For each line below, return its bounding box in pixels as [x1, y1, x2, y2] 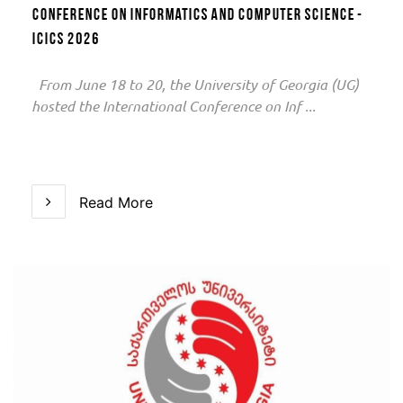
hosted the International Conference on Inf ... [31, 98, 316, 114]
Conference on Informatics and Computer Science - [31, 7, 362, 24]
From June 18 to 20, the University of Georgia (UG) [31, 76, 359, 93]
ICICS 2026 [31, 31, 99, 49]
